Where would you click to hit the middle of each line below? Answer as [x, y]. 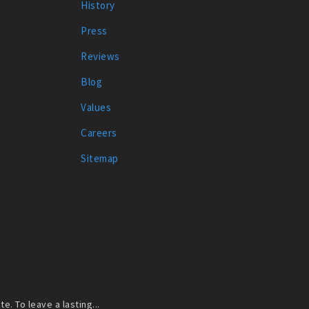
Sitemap [100, 158]
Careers [99, 132]
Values [96, 107]
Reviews [100, 56]
